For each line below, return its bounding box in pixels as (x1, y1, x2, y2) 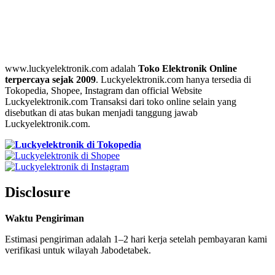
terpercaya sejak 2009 (5, 74, 96, 85)
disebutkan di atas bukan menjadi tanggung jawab (5, 107, 198, 118)
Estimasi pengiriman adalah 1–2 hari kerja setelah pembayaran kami (5, 234, 267, 245)
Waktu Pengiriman (5, 213, 84, 224)
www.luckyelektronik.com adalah (5, 63, 138, 74)
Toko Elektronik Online (138, 63, 237, 74)
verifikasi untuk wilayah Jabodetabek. (5, 245, 151, 256)
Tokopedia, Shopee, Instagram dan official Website (5, 85, 202, 96)
